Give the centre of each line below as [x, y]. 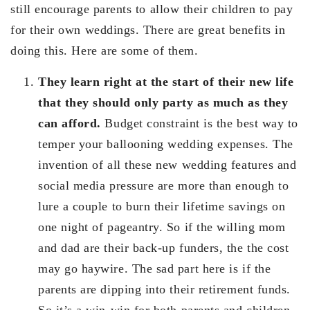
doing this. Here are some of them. [104, 50]
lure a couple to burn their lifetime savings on [162, 206]
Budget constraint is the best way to [199, 123]
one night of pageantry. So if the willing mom [162, 227]
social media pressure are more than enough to [164, 185]
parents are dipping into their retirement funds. [164, 289]
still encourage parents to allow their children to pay [152, 9]
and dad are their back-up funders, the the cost [164, 247]
